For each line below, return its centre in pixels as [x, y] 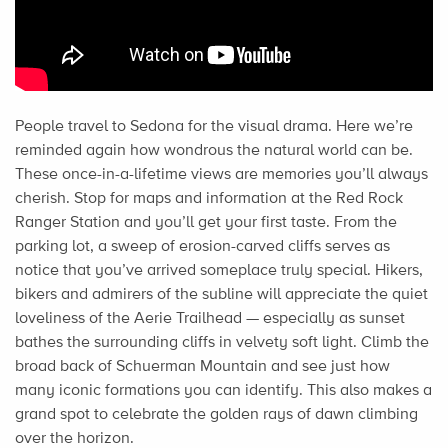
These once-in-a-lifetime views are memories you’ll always [221, 174]
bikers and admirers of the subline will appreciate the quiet [221, 294]
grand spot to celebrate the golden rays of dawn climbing [216, 414]
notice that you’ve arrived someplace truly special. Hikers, [219, 270]
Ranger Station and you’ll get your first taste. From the [206, 222]
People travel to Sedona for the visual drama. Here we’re [214, 126]
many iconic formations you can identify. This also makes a [223, 390]
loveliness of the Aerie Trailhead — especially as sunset [210, 318]
